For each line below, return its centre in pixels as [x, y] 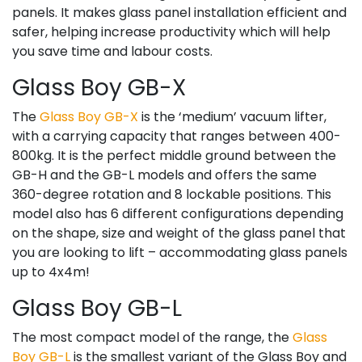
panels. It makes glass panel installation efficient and [179, 12]
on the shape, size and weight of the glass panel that [179, 233]
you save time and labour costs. [112, 51]
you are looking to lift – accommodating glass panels [180, 252]
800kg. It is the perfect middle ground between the [174, 155]
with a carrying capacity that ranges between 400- [177, 136]
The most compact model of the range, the [152, 337]
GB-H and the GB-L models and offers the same [164, 175]
